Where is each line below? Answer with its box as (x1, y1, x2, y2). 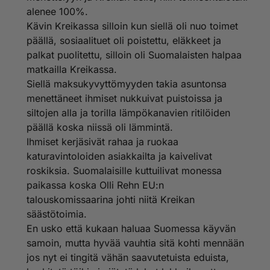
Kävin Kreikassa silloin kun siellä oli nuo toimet (27, 20, 238, 32)
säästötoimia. (27, 208, 87, 220)
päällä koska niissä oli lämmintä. (27, 121, 173, 133)
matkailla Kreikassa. (27, 63, 117, 75)
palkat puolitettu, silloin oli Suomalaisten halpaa (27, 49, 242, 61)
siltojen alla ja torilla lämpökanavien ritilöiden (27, 107, 230, 119)
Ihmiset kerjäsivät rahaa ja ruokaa (27, 136, 178, 148)
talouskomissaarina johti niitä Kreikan (27, 193, 195, 206)
